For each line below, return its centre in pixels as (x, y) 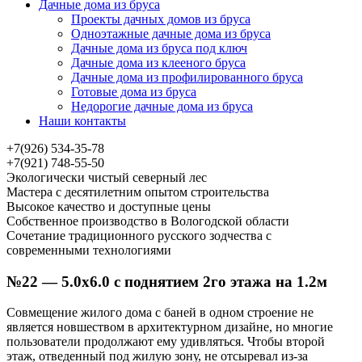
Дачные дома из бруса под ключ (159, 48)
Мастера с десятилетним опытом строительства (138, 192)
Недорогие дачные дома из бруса (162, 106)
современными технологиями (89, 250)
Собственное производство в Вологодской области (148, 221)
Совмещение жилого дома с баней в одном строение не (160, 313)
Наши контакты (82, 121)
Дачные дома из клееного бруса (158, 63)
